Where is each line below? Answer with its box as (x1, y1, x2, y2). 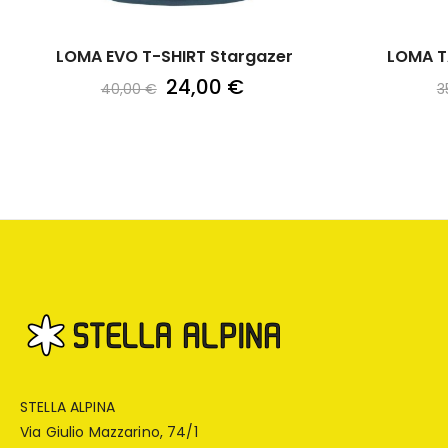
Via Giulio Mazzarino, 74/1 (20, 421, 198, 442)
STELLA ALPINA (20, 396, 115, 417)
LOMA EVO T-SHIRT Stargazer (56, 44, 294, 68)
